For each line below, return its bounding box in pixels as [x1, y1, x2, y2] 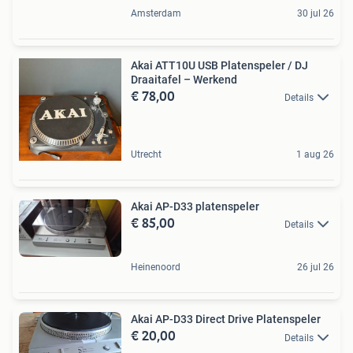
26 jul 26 [297, 262, 334, 273]
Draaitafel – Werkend [131, 72, 237, 86]
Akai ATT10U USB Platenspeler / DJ [131, 58, 308, 72]
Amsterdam [131, 7, 181, 19]
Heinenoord [131, 262, 180, 273]
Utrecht [131, 148, 162, 160]
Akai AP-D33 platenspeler [131, 199, 259, 213]
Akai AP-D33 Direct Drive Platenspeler [131, 313, 321, 326]
